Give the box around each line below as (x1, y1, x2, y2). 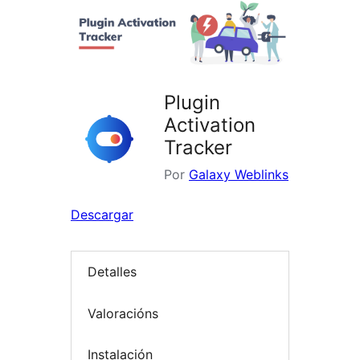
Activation (164, 113, 256, 137)
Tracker (164, 136, 232, 160)
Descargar (71, 207, 133, 223)
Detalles (88, 264, 137, 280)
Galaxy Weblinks (189, 166, 288, 183)
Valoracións (88, 305, 158, 321)
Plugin (164, 91, 220, 115)
